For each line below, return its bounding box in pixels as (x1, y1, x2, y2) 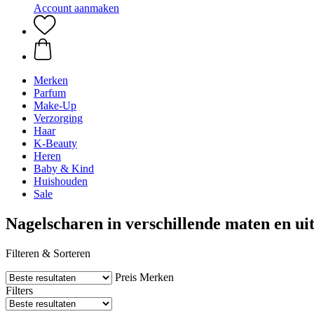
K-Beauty (34, 137, 77, 149)
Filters (6, 284, 33, 296)
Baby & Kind (34, 163, 94, 175)
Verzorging (34, 112, 83, 124)
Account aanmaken (34, 2, 119, 14)
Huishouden (34, 175, 88, 187)
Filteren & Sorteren (6, 247, 90, 259)
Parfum (34, 87, 66, 99)
